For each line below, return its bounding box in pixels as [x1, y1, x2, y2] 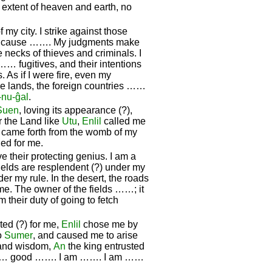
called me [101, 115, 146, 126]
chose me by [81, 219, 138, 229]
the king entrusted [66, 240, 144, 251]
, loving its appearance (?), [19, 104, 132, 115]
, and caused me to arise [33, 229, 138, 240]
